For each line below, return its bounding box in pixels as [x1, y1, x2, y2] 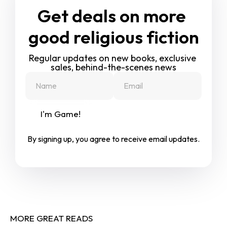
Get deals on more [37, 4, 190, 27]
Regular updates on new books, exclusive [29, 52, 198, 64]
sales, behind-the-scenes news [51, 61, 176, 73]
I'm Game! [41, 108, 81, 119]
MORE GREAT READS [10, 212, 93, 223]
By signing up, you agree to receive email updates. [27, 133, 200, 144]
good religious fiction [28, 25, 199, 48]
